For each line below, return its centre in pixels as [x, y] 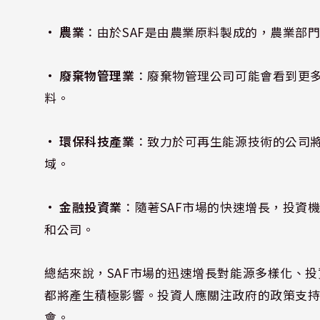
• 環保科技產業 [90, 141]
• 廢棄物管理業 [90, 75]
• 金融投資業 [84, 206]
